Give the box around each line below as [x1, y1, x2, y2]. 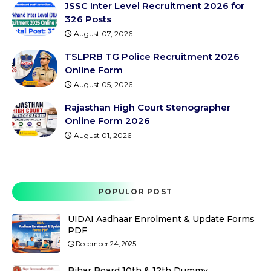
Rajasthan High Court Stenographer [65, 102, 230, 113]
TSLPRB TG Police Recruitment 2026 [65, 51, 240, 62]
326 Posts [65, 13, 111, 25]
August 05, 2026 [74, 80, 132, 89]
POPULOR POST [99, 187, 172, 196]
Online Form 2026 [65, 115, 150, 126]
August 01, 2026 [74, 131, 131, 140]
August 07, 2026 [74, 29, 132, 38]
